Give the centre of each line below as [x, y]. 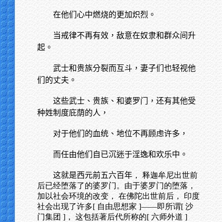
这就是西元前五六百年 [93, 175]
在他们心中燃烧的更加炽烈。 [105, 15]
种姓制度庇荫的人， [73, 113]
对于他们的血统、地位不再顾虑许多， [120, 134]
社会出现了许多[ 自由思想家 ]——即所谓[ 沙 [115, 206]
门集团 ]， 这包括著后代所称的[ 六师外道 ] [112, 217]
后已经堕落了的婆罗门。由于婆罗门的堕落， [116, 186]
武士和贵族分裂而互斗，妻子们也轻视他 [124, 68]
